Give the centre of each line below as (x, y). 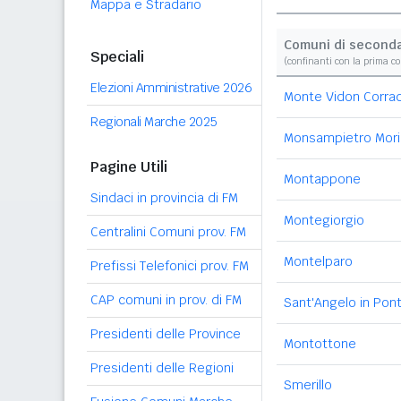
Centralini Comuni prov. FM (168, 232)
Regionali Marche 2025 (154, 122)
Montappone (322, 179)
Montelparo (318, 261)
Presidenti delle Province (166, 334)
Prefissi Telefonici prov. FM (170, 266)
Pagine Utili (129, 167)
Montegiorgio (324, 220)
